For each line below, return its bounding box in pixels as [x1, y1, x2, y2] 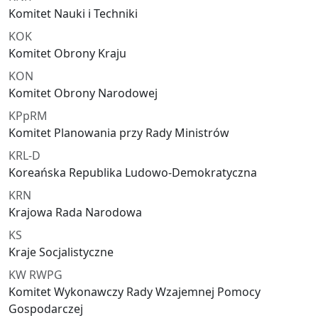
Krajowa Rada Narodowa [9, 204, 142, 221]
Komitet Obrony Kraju [9, 45, 126, 62]
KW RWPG [9, 267, 62, 283]
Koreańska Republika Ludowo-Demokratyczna [9, 165, 257, 181]
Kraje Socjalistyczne [9, 244, 114, 261]
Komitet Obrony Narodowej [9, 85, 158, 102]
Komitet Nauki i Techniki [9, 6, 138, 22]
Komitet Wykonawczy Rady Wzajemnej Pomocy [9, 284, 261, 300]
